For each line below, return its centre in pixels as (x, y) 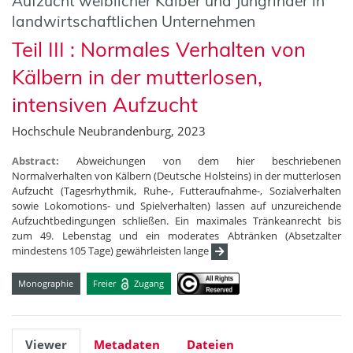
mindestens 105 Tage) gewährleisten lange (111, 251)
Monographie (46, 283)
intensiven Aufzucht (105, 104)
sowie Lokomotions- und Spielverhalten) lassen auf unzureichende (176, 206)
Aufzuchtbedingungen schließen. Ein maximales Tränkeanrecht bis (176, 221)
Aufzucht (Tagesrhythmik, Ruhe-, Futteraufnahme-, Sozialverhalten (176, 191)
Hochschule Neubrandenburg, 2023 (109, 131)
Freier (106, 283)
